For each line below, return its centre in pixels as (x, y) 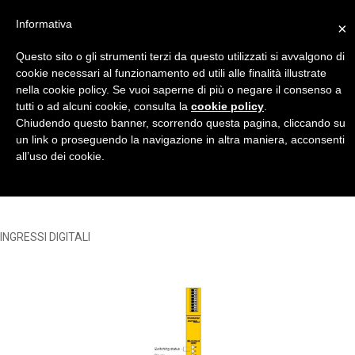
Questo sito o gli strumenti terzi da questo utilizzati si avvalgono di (180, 56)
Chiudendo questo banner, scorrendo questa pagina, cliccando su (181, 123)
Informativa (44, 24)
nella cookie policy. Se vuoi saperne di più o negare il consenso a (179, 90)
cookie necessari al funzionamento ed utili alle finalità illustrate (171, 73)
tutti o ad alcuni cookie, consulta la (103, 106)
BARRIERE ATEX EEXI (115, 150)
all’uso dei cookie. (60, 156)
